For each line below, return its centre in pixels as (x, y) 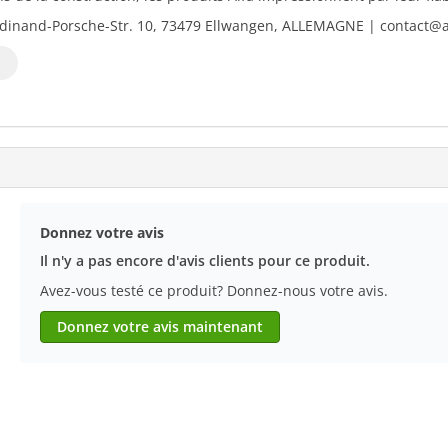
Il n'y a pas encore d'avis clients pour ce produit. (205, 260)
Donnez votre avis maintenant (160, 326)
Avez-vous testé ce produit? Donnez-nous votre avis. (214, 290)
